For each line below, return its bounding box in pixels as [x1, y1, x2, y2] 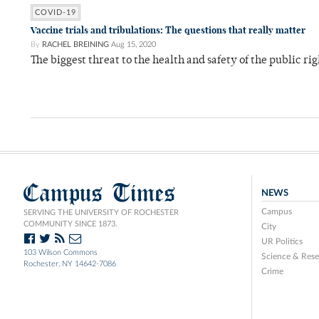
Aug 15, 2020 [111, 41, 156, 48]
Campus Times [23, 177, 176, 209]
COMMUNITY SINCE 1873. [23, 220, 117, 228]
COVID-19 [35, 9, 76, 16]
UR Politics [261, 237, 303, 246]
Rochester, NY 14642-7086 [23, 260, 116, 268]
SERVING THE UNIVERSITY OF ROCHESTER [23, 209, 179, 216]
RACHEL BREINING [42, 41, 109, 48]
